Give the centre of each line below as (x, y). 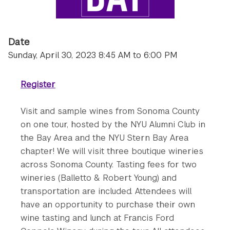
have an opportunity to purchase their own (108, 205)
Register (38, 84)
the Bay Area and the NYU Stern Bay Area (104, 138)
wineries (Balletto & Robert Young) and (99, 178)
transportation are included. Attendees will (106, 191)
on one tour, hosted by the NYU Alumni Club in (113, 124)
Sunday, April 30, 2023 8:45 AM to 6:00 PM (93, 55)
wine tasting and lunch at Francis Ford (97, 218)
